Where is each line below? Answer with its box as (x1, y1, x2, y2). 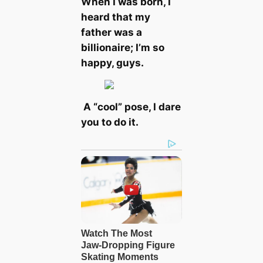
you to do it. (80, 116, 139, 129)
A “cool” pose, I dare (80, 101, 181, 113)
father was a (80, 26, 142, 38)
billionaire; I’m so (80, 41, 164, 53)
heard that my (80, 11, 150, 23)
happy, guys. (80, 56, 144, 69)
